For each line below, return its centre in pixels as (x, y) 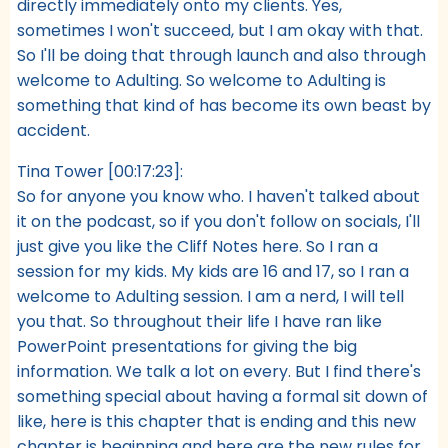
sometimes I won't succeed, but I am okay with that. (220, 30)
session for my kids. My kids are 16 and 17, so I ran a (213, 271)
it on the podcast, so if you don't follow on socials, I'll (218, 221)
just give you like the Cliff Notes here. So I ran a (197, 246)
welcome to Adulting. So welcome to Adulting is (201, 80)
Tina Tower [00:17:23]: (100, 171)
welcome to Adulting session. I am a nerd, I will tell (210, 296)
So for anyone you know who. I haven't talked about (218, 196)
